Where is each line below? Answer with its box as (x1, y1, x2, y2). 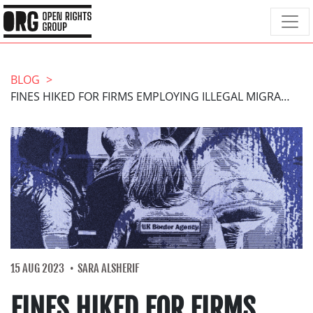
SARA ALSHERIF (78, 261, 139, 276)
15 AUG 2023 (10, 261, 64, 276)
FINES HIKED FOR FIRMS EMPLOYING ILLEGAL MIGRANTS (281, 89, 290, 104)
